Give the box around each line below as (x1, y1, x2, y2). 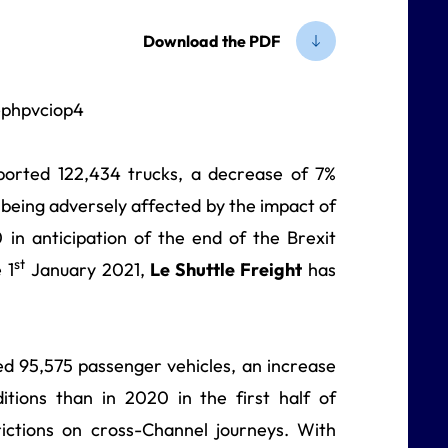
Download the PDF (143, 30, 280, 51)
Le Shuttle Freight (150, 258, 303, 282)
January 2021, (24, 258, 151, 282)
